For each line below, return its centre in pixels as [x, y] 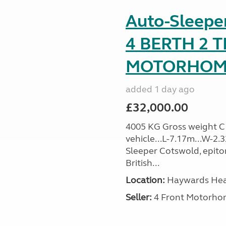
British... [142, 163]
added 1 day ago [160, 89]
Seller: [138, 197]
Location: [145, 180]
